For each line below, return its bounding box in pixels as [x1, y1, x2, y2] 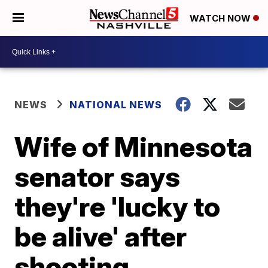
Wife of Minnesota [14, 130, 253, 163]
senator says [14, 160, 181, 193]
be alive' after [14, 220, 187, 253]
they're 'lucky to [14, 190, 221, 223]
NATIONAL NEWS [69, 99, 163, 111]
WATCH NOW [190, 13, 253, 25]
